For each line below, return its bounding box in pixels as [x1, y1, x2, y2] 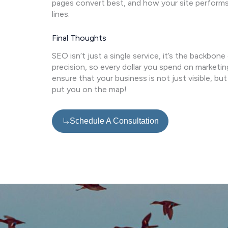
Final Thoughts [52, 33, 106, 43]
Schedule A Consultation [70, 117, 159, 126]
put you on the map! [52, 84, 127, 95]
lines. [52, 9, 70, 19]
